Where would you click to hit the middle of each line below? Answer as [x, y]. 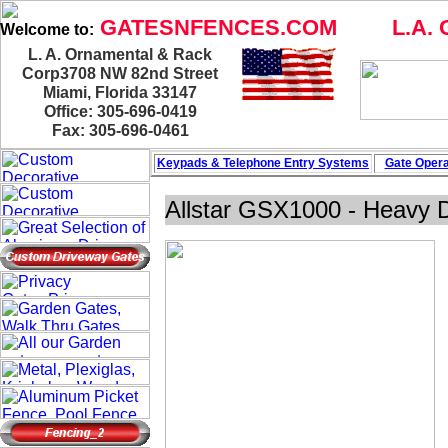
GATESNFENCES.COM [215, 27]
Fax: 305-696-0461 [120, 130]
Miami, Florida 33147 [120, 92]
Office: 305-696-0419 [120, 111]
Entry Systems [326, 163]
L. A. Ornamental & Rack [120, 54]
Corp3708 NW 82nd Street [120, 73]
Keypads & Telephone [220, 163]
